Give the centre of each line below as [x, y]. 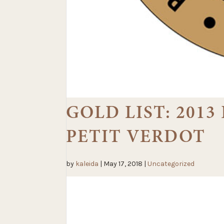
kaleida [87, 163]
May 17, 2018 [123, 163]
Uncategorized [171, 163]
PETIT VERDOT [136, 136]
